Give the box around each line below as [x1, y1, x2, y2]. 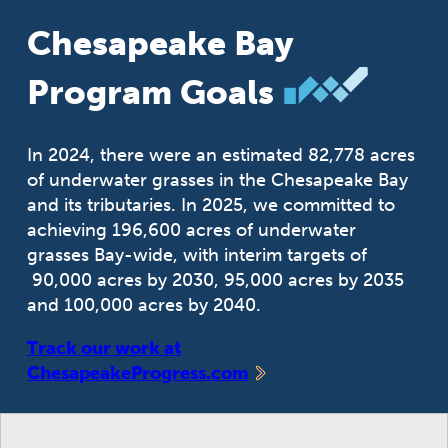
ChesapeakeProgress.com [27, 362, 249, 385]
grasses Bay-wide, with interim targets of [27, 244, 367, 267]
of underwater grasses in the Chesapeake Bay [27, 169, 408, 192]
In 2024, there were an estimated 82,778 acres [27, 144, 415, 167]
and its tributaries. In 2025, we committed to [27, 194, 395, 217]
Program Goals [27, 71, 274, 113]
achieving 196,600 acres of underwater [27, 219, 356, 242]
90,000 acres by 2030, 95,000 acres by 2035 [27, 269, 404, 292]
